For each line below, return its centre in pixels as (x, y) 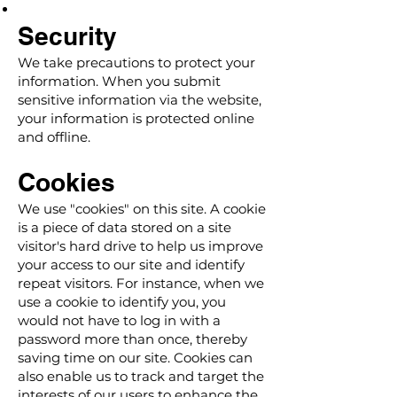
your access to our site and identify (131, 265)
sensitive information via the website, (140, 100)
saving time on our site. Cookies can (135, 358)
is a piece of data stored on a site (125, 227)
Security (71, 36)
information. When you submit (119, 81)
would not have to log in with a (119, 320)
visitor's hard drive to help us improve (140, 246)
